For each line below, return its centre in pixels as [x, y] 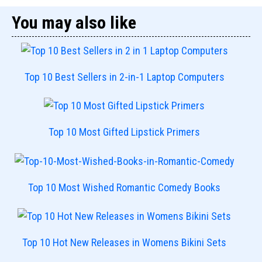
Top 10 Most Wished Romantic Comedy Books [125, 187]
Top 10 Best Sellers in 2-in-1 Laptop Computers [124, 77]
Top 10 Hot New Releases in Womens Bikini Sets [125, 243]
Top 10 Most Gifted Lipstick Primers [125, 132]
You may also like [74, 22]
